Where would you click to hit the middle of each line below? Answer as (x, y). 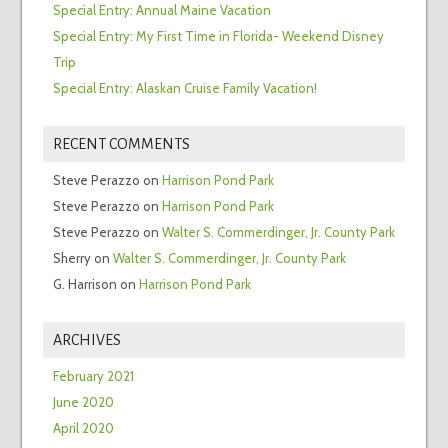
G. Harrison (84, 284)
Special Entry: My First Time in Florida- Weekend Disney (218, 36)
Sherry (71, 258)
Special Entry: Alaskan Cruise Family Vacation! (184, 88)
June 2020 (83, 402)
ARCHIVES (86, 340)
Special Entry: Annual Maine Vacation (161, 10)
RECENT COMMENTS (121, 144)
